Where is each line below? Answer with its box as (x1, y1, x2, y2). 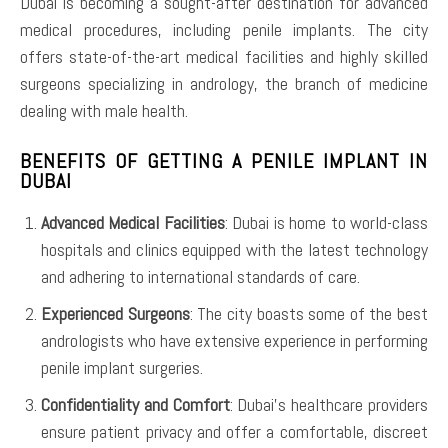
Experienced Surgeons (41, 302, 190, 326)
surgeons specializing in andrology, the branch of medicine (20, 72, 428, 96)
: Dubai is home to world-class (224, 211, 429, 235)
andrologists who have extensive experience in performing (41, 329, 428, 353)
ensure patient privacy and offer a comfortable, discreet (41, 420, 428, 444)
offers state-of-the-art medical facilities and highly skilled (20, 45, 428, 69)
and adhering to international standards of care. (41, 265, 360, 289)
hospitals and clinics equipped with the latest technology (41, 238, 428, 262)
